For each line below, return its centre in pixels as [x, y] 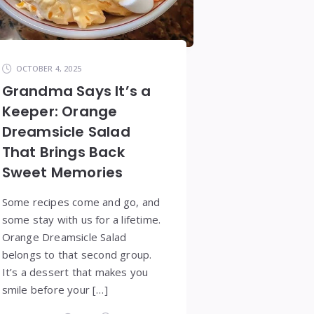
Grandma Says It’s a [76, 91]
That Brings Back [63, 152]
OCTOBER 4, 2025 [49, 69]
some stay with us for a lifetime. [81, 220]
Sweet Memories [62, 173]
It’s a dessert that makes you [75, 272]
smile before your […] [55, 290]
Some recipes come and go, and [81, 202]
